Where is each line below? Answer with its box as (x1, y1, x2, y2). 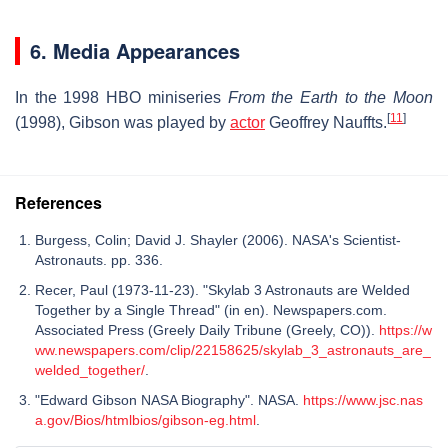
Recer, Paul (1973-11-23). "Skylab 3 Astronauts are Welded (35, 281, 410, 298)
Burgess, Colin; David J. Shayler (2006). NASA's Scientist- (35, 231, 401, 248)
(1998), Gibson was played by (15, 113, 230, 131)
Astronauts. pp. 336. (35, 251, 167, 268)
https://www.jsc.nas (303, 391, 423, 408)
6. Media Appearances (30, 35, 240, 65)
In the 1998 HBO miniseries (15, 88, 228, 106)
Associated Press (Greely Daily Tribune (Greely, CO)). (35, 321, 379, 338)
